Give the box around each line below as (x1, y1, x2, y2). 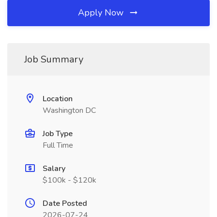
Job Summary (24, 53, 83, 66)
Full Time (43, 140, 73, 151)
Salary (43, 163, 65, 174)
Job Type (43, 128, 73, 139)
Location (43, 93, 73, 104)
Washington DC (43, 105, 96, 116)
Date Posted (43, 198, 87, 209)
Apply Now (78, 7, 126, 18)
